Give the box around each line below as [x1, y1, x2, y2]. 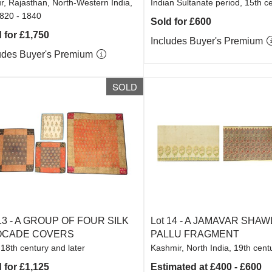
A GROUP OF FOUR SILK [14, 216, 129, 226]
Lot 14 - [151, 216, 185, 226]
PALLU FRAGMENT [151, 229, 240, 239]
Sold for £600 [151, 16, 212, 27]
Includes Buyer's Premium [151, 36, 266, 46]
